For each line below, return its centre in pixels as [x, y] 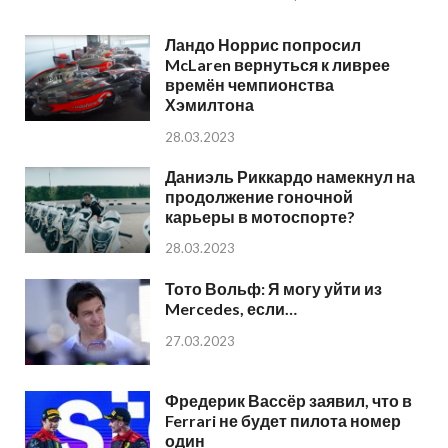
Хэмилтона [209, 104]
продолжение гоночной [259, 196]
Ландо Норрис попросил [263, 44]
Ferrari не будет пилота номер [283, 420]
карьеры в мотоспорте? [260, 216]
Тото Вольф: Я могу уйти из [273, 288]
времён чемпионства [249, 84]
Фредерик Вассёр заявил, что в [288, 400]
